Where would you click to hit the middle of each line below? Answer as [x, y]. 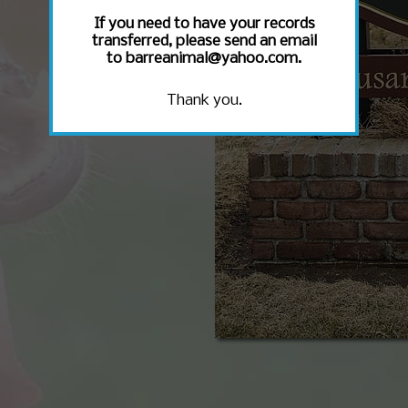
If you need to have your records [204, 24]
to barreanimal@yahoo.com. [204, 58]
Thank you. [204, 100]
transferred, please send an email [204, 41]
